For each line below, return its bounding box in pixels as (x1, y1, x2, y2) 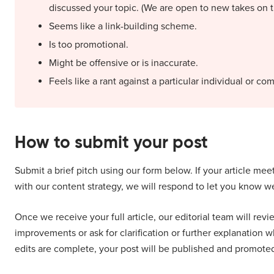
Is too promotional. (49, 39, 128, 51)
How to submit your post (15, 131, 208, 154)
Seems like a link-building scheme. (49, 20, 197, 33)
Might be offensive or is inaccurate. (49, 57, 198, 70)
